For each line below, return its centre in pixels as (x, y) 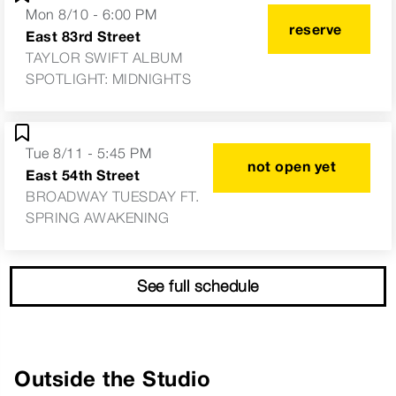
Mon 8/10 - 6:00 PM (91, 15)
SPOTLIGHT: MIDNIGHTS (108, 80)
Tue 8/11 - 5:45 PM (88, 154)
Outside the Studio (112, 379)
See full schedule (198, 286)
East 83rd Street (83, 37)
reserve (316, 30)
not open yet (292, 167)
